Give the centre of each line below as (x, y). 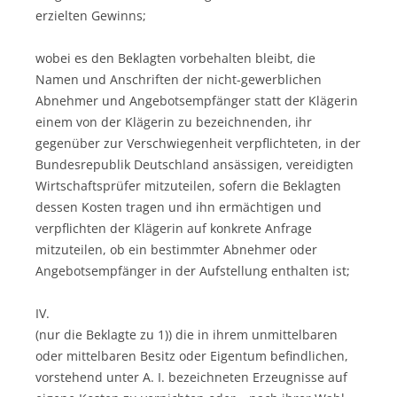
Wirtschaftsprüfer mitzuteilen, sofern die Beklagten (188, 185)
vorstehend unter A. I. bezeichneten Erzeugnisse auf (191, 377)
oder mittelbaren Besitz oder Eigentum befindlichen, (192, 355)
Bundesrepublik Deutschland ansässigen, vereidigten (195, 164)
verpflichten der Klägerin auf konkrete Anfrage (174, 228)
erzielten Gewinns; (91, 15)
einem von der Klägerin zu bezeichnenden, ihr (174, 121)
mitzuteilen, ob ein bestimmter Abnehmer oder (176, 249)
